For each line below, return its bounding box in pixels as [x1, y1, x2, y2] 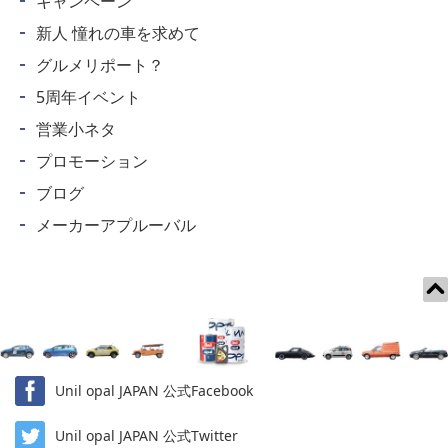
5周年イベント [35, 85, 141, 108]
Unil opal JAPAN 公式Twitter [55, 426, 238, 446]
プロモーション [35, 149, 148, 172]
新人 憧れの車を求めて [35, 21, 200, 44]
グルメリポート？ [35, 53, 164, 76]
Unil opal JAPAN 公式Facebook [55, 381, 253, 401]
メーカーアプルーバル [35, 213, 196, 236]
